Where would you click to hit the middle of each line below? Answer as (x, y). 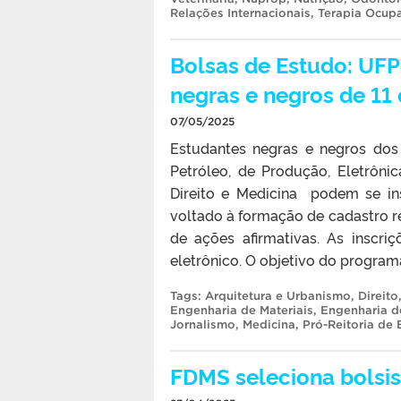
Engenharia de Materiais (242, 310)
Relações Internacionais (240, 13)
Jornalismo (203, 324)
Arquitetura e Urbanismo (278, 295)
